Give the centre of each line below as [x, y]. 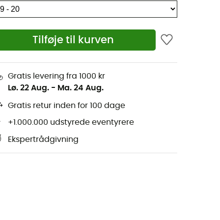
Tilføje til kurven [73, 40]
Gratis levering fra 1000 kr [56, 76]
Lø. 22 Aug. [28, 88]
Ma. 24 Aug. [81, 88]
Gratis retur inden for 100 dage [67, 106]
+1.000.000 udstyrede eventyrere [71, 123]
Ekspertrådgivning [43, 140]
